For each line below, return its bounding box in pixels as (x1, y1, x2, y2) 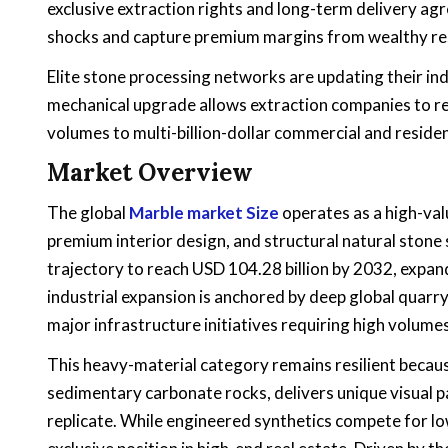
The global (47, 202, 129, 224)
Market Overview (47, 156, 253, 188)
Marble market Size (129, 202, 279, 224)
